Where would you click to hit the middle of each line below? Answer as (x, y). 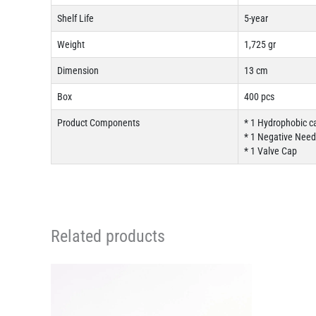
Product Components (98, 123)
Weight (71, 45)
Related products (108, 237)
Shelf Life (75, 19)
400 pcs (259, 97)
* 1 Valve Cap (271, 151)
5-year (256, 19)
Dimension (78, 71)
